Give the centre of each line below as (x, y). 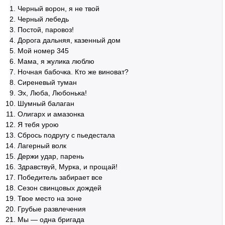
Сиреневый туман (47, 82)
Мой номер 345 (43, 51)
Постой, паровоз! (46, 30)
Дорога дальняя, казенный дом (69, 40)
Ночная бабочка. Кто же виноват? (73, 72)
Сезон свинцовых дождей (60, 188)
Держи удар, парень (51, 156)
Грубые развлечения (52, 209)
